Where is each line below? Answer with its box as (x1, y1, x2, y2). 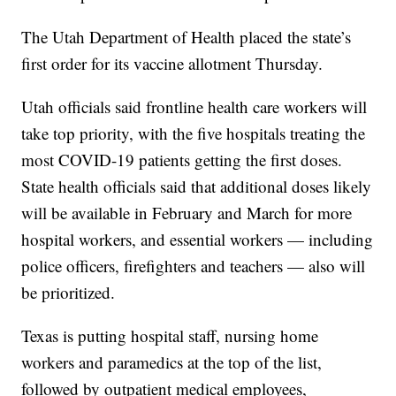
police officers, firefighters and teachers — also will (21, 255, 366, 278)
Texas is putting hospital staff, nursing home (21, 324, 319, 347)
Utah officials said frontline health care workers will (21, 95, 368, 118)
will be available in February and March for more (21, 202, 353, 225)
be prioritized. (21, 281, 116, 304)
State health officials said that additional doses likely (21, 175, 372, 198)
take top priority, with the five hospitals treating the (21, 122, 366, 145)
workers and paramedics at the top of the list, (21, 351, 323, 374)
